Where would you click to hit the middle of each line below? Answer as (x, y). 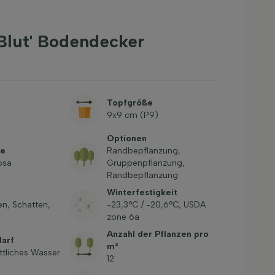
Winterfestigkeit (142, 192)
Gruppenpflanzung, (145, 163)
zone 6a (123, 217)
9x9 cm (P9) (132, 115)
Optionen (126, 138)
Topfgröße (130, 103)
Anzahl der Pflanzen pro (157, 234)
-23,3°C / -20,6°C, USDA (156, 205)
